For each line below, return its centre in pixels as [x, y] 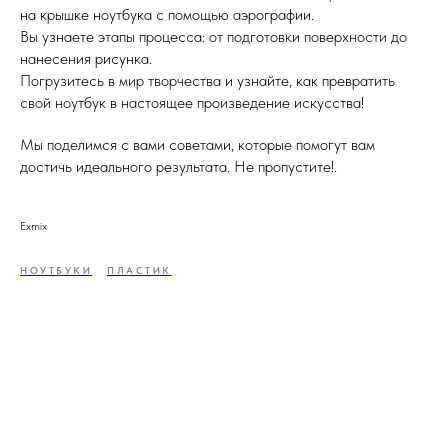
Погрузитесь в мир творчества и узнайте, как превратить [207, 80]
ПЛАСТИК [139, 269]
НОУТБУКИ [56, 269]
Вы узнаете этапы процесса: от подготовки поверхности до [213, 36]
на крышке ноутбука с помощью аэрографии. [167, 14]
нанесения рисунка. [86, 58]
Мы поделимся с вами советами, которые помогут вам [197, 144]
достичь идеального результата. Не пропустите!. [178, 166]
